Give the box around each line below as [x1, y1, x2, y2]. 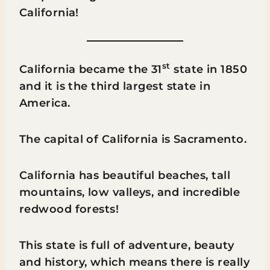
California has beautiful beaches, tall [19, 169, 231, 182]
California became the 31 [19, 63, 162, 76]
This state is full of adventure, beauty [19, 239, 234, 252]
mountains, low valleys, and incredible [19, 186, 240, 199]
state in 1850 [170, 63, 248, 76]
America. [19, 96, 74, 110]
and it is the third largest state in [19, 80, 211, 93]
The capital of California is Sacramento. [19, 133, 250, 146]
